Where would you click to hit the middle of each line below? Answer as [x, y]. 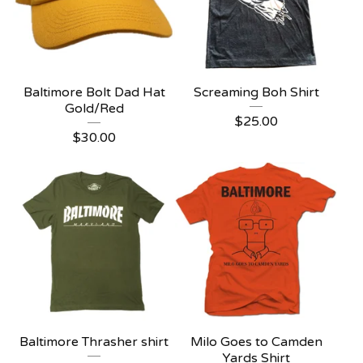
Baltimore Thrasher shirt [94, 342]
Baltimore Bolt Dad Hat [94, 92]
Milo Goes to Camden [256, 342]
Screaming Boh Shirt [256, 92]
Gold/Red [94, 109]
